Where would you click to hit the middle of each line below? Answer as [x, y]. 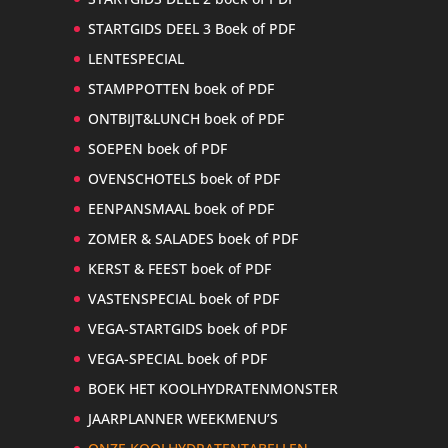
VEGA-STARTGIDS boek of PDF [187, 329]
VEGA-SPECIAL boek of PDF [177, 359]
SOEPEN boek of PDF [157, 149]
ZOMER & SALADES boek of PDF [192, 239]
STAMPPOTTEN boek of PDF [180, 89]
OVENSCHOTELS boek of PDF [183, 179]
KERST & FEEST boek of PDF [179, 269]
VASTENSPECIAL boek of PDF [183, 299]
